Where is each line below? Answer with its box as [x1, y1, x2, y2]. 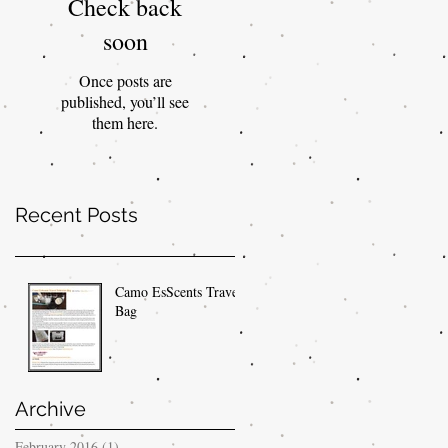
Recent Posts [15, 203, 138, 227]
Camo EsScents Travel [115, 282, 242, 301]
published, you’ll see [61, 91, 189, 112]
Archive [15, 397, 86, 421]
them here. [92, 112, 158, 133]
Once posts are [78, 70, 172, 91]
